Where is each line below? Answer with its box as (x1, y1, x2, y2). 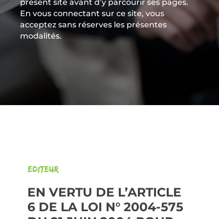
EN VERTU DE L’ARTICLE (27, 185, 181, 199)
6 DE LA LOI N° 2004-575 (27, 199, 183, 214)
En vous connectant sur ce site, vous (20, 9, 165, 18)
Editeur (27, 164, 59, 174)
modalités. (20, 31, 62, 41)
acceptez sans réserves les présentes (20, 20, 167, 29)
